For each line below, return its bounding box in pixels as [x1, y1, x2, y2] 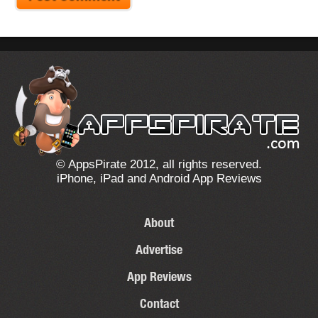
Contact [139, 298, 179, 312]
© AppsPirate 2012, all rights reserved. [56, 157, 262, 171]
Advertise [136, 244, 182, 258]
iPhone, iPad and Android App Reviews [56, 171, 262, 185]
